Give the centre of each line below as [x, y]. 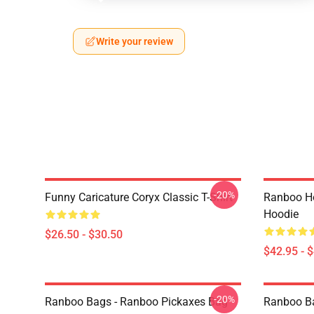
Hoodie [281, 214]
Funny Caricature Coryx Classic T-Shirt [139, 197]
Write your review [135, 41]
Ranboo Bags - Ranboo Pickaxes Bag [136, 302]
